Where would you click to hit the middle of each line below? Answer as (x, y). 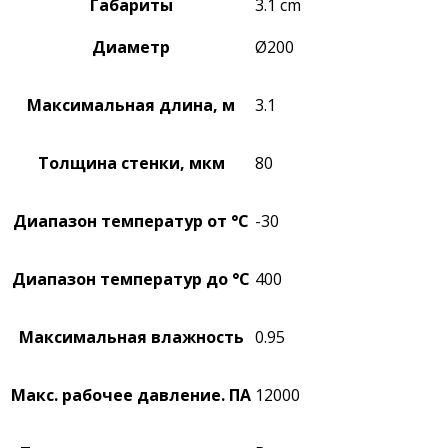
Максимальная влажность (131, 337)
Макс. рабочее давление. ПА (131, 395)
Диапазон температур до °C (131, 279)
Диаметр (131, 47)
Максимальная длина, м (131, 105)
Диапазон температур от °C (131, 221)
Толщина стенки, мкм (131, 163)
